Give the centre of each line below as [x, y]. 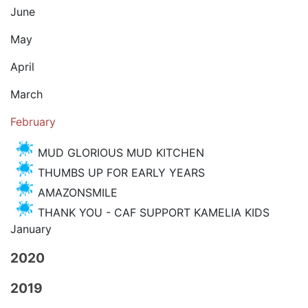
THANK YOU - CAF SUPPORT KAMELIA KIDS [154, 213]
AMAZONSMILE [78, 193]
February [33, 122]
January [31, 229]
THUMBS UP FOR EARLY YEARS [121, 173]
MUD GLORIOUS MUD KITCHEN [121, 153]
